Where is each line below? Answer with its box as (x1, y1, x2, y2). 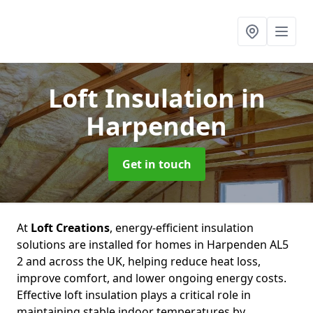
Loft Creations (31, 220, 110, 235)
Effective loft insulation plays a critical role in (17, 287, 251, 303)
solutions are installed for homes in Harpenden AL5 (17, 237, 289, 252)
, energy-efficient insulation (110, 220, 254, 235)
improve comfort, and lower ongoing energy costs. (17, 270, 286, 286)
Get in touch (122, 156, 191, 172)
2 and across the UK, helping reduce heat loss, (17, 254, 261, 269)
